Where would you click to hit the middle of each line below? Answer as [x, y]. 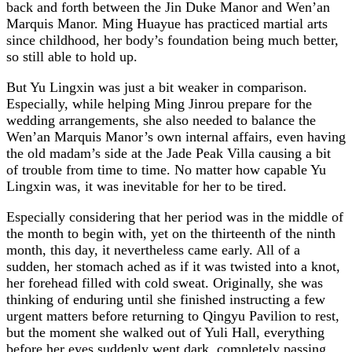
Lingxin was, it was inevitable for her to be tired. [147, 186]
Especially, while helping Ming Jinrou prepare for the [159, 103]
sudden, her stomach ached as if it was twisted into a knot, [173, 266]
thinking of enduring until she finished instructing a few [166, 299]
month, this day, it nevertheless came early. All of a [153, 249]
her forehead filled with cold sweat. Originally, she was [165, 282]
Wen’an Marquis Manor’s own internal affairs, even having [176, 136]
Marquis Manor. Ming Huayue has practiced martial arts [167, 23]
